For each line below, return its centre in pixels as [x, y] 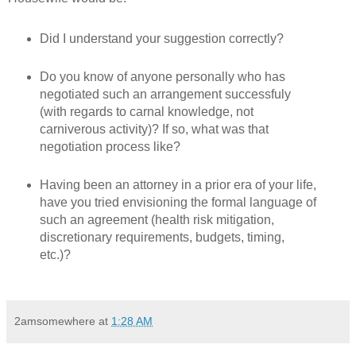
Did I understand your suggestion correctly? [161, 39]
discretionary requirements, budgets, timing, [162, 238]
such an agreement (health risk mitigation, [157, 220]
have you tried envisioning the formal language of [178, 203]
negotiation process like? [110, 147]
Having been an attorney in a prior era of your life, [178, 185]
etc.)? [55, 255]
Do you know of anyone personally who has [162, 77]
